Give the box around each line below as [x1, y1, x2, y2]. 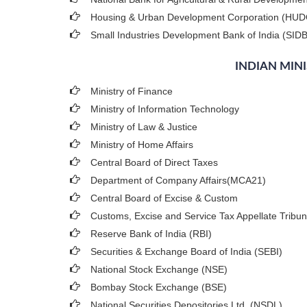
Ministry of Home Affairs [90, 139, 193, 150]
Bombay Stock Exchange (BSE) [90, 282, 227, 293]
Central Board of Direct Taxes [90, 157, 218, 168]
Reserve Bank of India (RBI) [90, 228, 212, 239]
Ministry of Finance [90, 86, 173, 97]
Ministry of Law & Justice [90, 121, 197, 132]
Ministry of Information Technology [90, 103, 239, 114]
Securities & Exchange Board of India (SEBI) [90, 246, 282, 257]
